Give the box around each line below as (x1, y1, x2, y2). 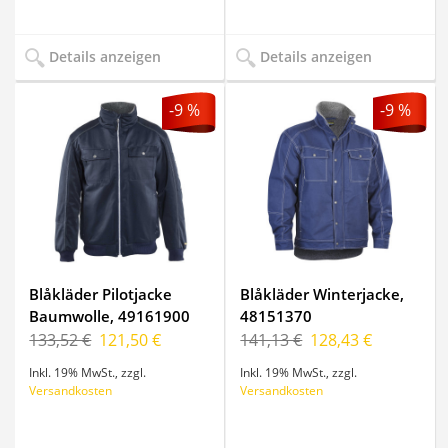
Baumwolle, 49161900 (29, 305, 191, 326)
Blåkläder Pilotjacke (29, 283, 173, 304)
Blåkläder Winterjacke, (240, 283, 405, 304)
